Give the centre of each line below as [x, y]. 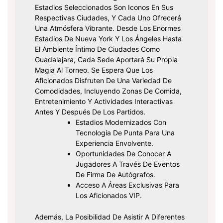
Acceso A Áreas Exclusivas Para [127, 185]
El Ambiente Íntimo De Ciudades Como [97, 49]
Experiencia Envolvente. [114, 143]
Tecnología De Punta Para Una [125, 133]
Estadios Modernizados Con [121, 122]
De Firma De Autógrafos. [115, 175]
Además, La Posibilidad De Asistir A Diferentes [110, 217]
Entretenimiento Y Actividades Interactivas [104, 102]
